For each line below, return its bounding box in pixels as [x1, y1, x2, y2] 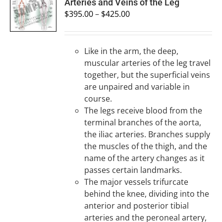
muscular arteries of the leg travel [84, 57, 211, 68]
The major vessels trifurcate [84, 176, 189, 187]
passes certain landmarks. [84, 165, 182, 175]
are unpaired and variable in [84, 81, 190, 92]
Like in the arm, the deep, [84, 46, 179, 56]
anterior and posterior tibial [84, 200, 189, 211]
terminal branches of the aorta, [84, 117, 202, 128]
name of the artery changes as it [84, 153, 205, 164]
